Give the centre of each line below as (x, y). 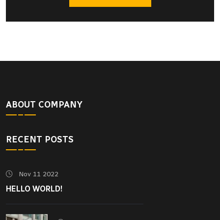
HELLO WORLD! (34, 189)
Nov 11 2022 (38, 174)
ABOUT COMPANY (44, 105)
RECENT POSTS (40, 140)
